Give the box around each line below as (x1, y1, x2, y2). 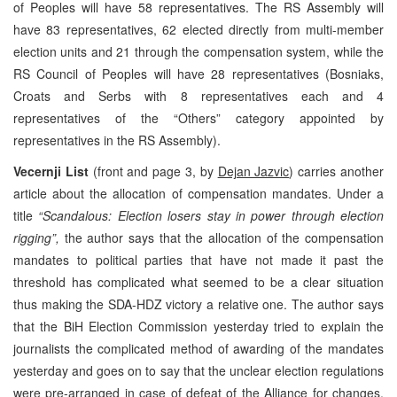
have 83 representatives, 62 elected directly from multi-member (13, 19, 384, 38)
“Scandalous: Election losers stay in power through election (38, 206, 384, 224)
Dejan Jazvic (217, 161, 290, 180)
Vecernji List (13, 161, 93, 180)
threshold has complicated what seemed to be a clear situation (13, 272, 384, 291)
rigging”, (13, 228, 65, 246)
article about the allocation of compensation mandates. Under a (13, 183, 384, 202)
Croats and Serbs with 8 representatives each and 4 (13, 86, 384, 105)
